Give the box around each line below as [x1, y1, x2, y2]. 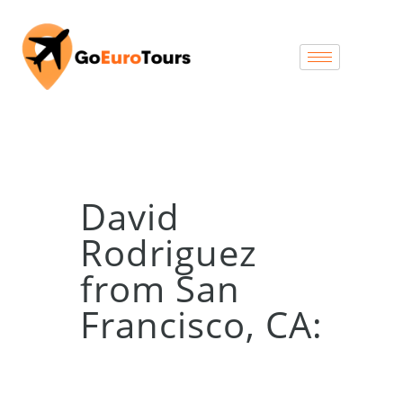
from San [80, 264, 240, 314]
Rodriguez [80, 228, 257, 278]
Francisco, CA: [80, 300, 323, 350]
